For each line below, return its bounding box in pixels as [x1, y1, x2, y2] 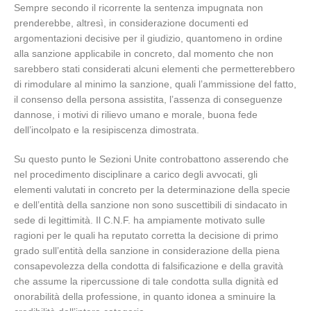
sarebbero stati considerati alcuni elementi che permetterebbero [14, 63, 295, 74]
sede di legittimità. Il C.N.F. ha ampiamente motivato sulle [14, 215, 265, 226]
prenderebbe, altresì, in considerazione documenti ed [14, 17, 249, 28]
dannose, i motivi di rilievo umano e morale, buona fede [14, 109, 258, 120]
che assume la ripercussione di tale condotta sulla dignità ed [14, 276, 278, 287]
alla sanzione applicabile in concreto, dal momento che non [14, 48, 274, 59]
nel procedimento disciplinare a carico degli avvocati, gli [14, 169, 258, 180]
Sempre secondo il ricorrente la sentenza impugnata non [14, 2, 263, 13]
